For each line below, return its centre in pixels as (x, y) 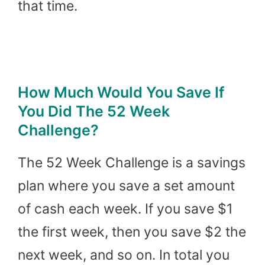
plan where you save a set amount (126, 185)
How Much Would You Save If (121, 92)
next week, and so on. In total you (124, 255)
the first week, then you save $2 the (132, 232)
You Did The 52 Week (94, 111)
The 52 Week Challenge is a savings (132, 162)
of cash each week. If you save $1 (125, 209)
